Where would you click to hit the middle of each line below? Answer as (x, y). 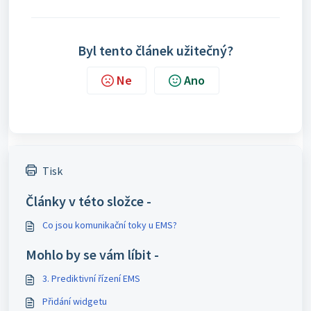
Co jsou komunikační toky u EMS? (110, 225)
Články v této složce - (89, 201)
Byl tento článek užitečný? (155, 50)
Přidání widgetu (75, 301)
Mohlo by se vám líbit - (92, 254)
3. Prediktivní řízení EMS (91, 278)
